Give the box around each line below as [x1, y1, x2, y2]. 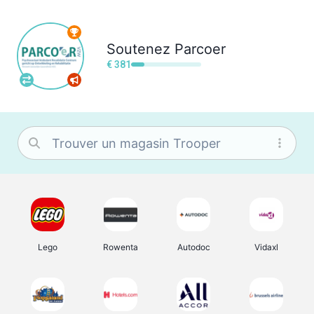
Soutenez [107, 40, 170, 57]
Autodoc [177, 242, 210, 252]
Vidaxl [254, 242, 278, 252]
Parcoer [175, 40, 226, 57]
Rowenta [103, 242, 138, 252]
